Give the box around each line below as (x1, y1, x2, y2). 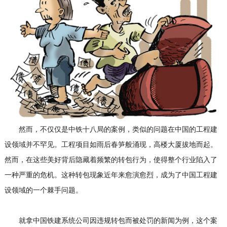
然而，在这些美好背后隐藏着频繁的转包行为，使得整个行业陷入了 (4, 156, 217, 164)
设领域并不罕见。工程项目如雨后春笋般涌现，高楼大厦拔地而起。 (4, 141, 217, 149)
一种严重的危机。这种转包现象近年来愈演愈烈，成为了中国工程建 (4, 171, 217, 179)
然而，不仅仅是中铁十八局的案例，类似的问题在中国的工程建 (4, 126, 217, 134)
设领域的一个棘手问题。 (4, 186, 83, 195)
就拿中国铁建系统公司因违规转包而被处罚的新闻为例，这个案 (4, 217, 217, 225)
